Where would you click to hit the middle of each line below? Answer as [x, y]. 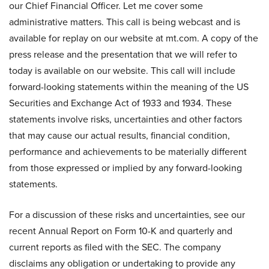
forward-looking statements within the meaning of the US [129, 86]
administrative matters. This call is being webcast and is [125, 22]
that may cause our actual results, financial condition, [119, 135]
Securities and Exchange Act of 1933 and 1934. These [120, 103]
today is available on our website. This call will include [122, 70]
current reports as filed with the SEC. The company [115, 247]
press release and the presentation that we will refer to [123, 54]
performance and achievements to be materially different [128, 151]
